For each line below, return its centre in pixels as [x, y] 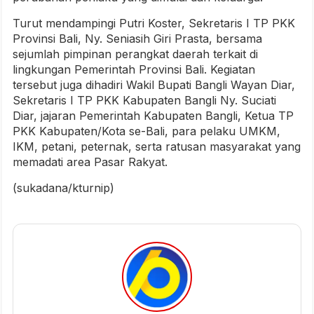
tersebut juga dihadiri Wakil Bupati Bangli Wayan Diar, [154, 85]
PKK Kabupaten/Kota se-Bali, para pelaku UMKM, [146, 131]
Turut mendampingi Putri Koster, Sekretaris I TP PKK [154, 23]
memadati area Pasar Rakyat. [90, 162]
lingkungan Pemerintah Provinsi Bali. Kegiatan [134, 70]
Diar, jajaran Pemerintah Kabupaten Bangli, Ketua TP [153, 116]
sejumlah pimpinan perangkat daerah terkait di [135, 54]
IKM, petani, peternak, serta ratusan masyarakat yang [157, 147]
